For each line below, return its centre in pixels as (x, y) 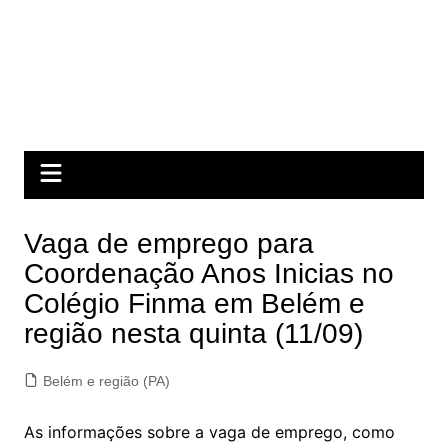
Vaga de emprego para (168, 243)
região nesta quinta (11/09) (193, 333)
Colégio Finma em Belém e (194, 303)
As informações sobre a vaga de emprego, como (209, 432)
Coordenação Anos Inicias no (208, 273)
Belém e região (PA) (106, 381)
